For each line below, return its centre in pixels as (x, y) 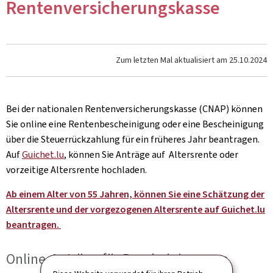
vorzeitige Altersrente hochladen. (77, 170)
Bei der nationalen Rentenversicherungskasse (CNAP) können (134, 109)
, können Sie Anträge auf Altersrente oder (151, 154)
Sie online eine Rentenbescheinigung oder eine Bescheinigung (135, 124)
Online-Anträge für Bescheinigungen (117, 259)
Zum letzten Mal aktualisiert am (172, 60)
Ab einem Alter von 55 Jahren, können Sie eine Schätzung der (135, 194)
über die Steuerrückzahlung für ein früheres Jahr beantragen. (133, 139)
